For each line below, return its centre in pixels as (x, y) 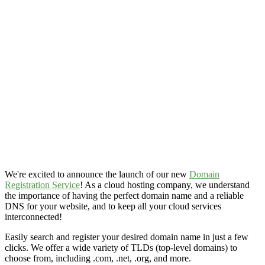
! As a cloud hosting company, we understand (165, 185)
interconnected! (33, 216)
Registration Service (42, 185)
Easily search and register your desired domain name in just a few (127, 237)
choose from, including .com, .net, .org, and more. (98, 258)
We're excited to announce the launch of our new (97, 174)
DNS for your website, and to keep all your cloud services (113, 206)
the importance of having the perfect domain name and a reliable (124, 195)
